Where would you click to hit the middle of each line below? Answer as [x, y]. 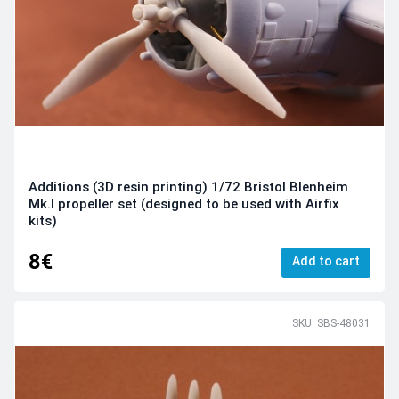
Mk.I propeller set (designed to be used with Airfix [184, 204]
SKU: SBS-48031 [331, 323]
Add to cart [326, 261]
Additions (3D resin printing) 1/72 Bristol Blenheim [188, 187]
